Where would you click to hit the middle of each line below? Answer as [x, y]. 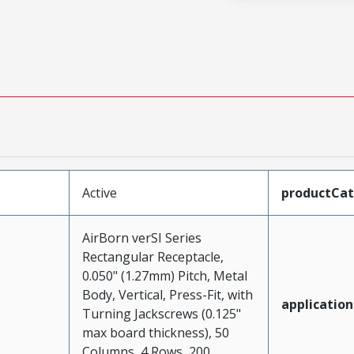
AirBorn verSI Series [141, 238]
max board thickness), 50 [155, 333]
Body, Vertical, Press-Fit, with [167, 295]
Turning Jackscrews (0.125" [161, 314]
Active [99, 193]
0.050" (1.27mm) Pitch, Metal [164, 276]
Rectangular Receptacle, [153, 257]
